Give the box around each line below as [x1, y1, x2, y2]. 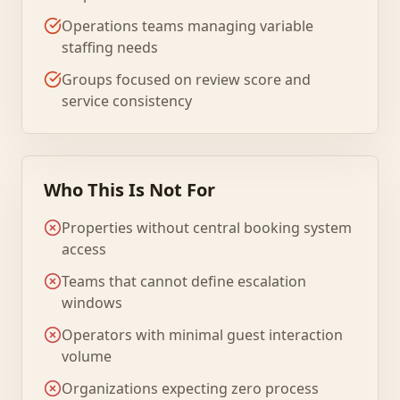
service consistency [62, 91, 192, 111]
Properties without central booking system [62, 218, 352, 237]
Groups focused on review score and [62, 70, 311, 89]
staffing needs [62, 37, 158, 57]
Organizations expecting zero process [62, 379, 319, 398]
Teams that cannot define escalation [62, 271, 306, 291]
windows [62, 293, 122, 312]
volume [62, 346, 112, 366]
